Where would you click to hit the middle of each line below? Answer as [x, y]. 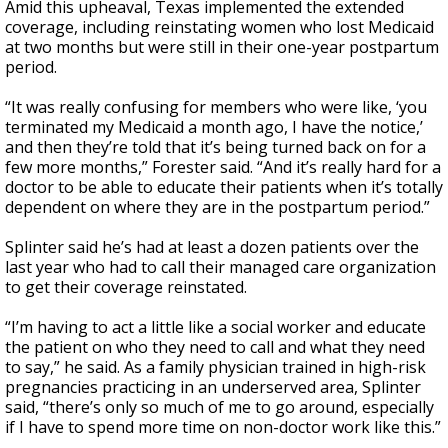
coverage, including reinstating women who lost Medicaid [219, 27]
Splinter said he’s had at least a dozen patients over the [212, 247]
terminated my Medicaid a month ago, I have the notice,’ [214, 127]
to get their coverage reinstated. [126, 287]
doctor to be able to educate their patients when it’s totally [224, 187]
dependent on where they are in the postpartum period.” [217, 207]
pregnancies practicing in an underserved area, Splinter [213, 387]
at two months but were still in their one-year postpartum [222, 47]
